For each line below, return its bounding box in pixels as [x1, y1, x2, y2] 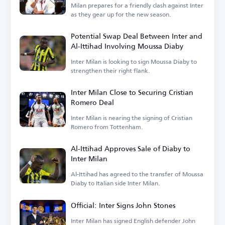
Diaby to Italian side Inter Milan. [71, 177, 160, 189]
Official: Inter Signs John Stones [71, 198, 175, 212]
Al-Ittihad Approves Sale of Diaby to [71, 142, 190, 156]
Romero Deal [71, 95, 114, 109]
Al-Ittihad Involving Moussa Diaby [71, 39, 183, 53]
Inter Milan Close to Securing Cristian [71, 85, 193, 99]
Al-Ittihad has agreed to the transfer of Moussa [71, 168, 203, 180]
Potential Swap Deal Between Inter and [71, 29, 202, 43]
